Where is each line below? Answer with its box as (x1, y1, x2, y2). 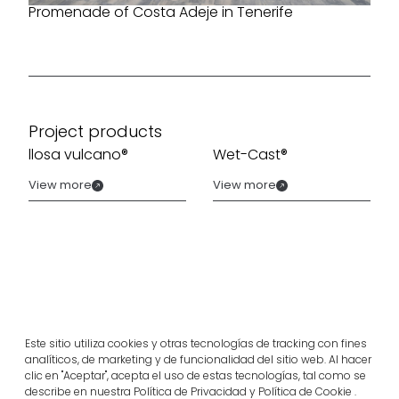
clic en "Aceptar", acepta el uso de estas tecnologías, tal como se (25, 368, 366, 383)
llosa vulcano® (28, 144, 128, 165)
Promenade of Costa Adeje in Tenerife (28, 2, 293, 22)
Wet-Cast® (213, 144, 288, 165)
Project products (28, 120, 162, 142)
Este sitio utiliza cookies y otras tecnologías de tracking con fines (25, 336, 367, 351)
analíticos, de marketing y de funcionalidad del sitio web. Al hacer (25, 352, 371, 367)
